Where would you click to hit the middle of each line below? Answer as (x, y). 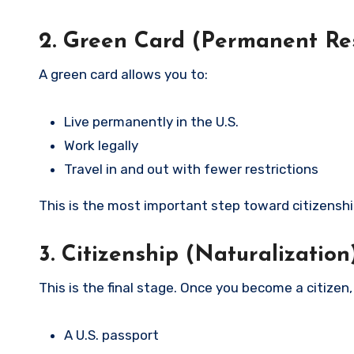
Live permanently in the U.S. (151, 122)
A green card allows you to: (123, 75)
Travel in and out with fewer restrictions (191, 169)
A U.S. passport (111, 335)
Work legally (101, 146)
